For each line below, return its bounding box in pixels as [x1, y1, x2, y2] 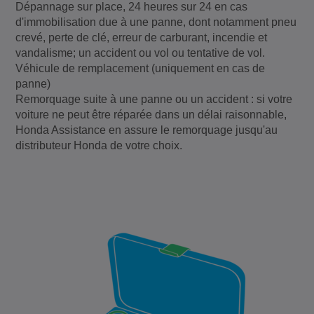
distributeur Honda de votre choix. [15, 139, 183, 151]
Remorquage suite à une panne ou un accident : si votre [15, 93, 293, 105]
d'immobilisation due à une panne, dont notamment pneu [15, 15, 297, 28]
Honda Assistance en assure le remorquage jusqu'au [15, 123, 278, 136]
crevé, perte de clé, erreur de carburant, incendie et [15, 31, 268, 43]
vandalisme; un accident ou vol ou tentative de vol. [15, 46, 266, 59]
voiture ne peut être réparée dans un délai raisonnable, [15, 108, 287, 121]
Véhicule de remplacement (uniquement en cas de [15, 62, 266, 74]
